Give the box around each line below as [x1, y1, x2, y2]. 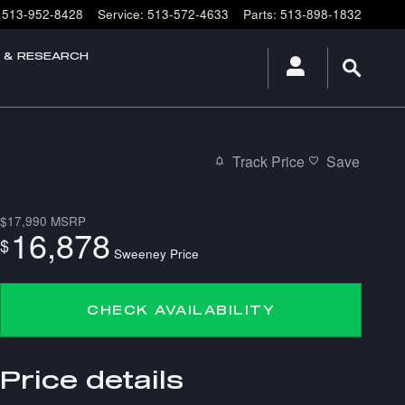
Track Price [232, 151, 305, 172]
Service [98, 5, 140, 23]
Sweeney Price [114, 244, 199, 262]
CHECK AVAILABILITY [87, 302, 275, 317]
